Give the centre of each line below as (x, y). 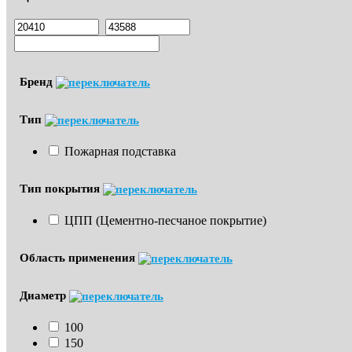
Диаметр (44, 295)
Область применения (79, 257)
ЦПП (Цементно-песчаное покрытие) (165, 220)
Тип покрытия (61, 188)
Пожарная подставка (120, 151)
